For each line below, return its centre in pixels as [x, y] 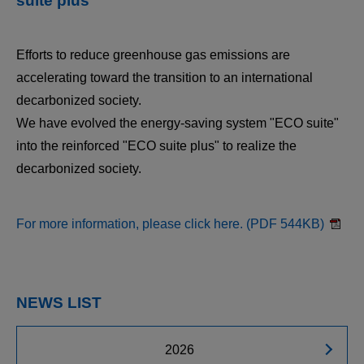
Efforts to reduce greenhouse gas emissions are [153, 55]
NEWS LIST [59, 303]
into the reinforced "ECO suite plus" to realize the [156, 146]
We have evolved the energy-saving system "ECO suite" [178, 123]
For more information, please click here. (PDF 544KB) [170, 224]
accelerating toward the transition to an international [165, 78]
